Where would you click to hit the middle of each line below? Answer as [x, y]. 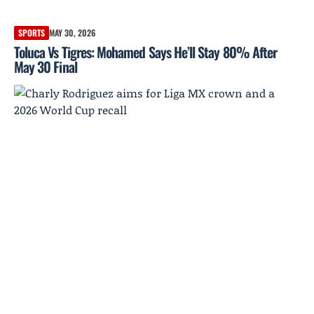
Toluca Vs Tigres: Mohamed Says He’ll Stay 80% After [146, 52]
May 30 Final [46, 67]
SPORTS [32, 33]
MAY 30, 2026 [72, 33]
